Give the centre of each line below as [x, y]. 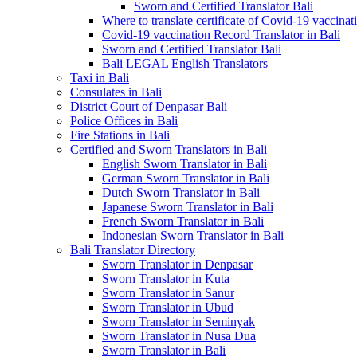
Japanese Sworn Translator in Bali [188, 207]
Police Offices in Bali [124, 121]
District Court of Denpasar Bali [149, 106]
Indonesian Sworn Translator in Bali [193, 235]
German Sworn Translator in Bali [186, 178]
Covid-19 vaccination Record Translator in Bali [221, 35]
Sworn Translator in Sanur [168, 293]
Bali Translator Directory [133, 250]
